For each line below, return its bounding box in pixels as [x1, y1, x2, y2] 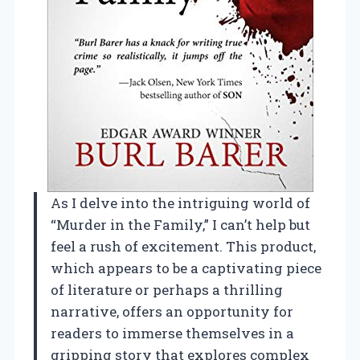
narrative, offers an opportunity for [51, 301, 293, 321]
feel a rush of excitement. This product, [51, 236, 316, 256]
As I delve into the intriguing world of [51, 193, 310, 212]
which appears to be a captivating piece [51, 258, 321, 277]
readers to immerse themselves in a [51, 323, 294, 342]
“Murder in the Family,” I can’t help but [51, 215, 310, 234]
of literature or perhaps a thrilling [51, 280, 283, 299]
